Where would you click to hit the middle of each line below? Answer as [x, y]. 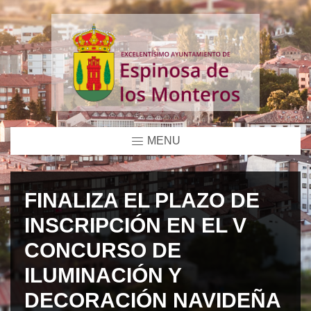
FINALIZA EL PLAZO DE [142, 200]
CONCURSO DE [103, 250]
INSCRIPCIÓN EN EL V [135, 225]
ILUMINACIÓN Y [103, 275]
